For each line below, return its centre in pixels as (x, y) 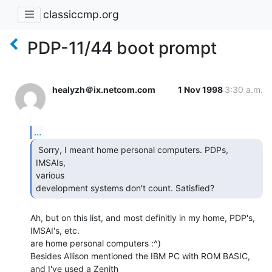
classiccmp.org (81, 15)
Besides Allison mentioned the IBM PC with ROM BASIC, (140, 256)
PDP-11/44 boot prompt (122, 48)
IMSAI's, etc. (55, 230)
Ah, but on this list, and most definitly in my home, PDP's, (143, 217)
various (50, 175)
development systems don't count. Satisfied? (126, 188)
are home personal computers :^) (96, 243)
